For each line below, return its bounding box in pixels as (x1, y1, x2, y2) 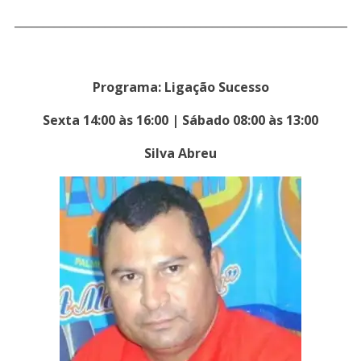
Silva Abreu (144, 144, 217, 163)
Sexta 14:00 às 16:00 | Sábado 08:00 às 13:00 (43, 111, 318, 130)
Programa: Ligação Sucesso (92, 78, 269, 97)
